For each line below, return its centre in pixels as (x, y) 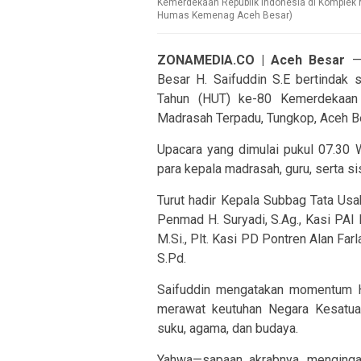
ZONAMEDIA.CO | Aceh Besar (251, 60)
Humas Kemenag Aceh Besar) (225, 15)
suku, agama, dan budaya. (228, 328)
